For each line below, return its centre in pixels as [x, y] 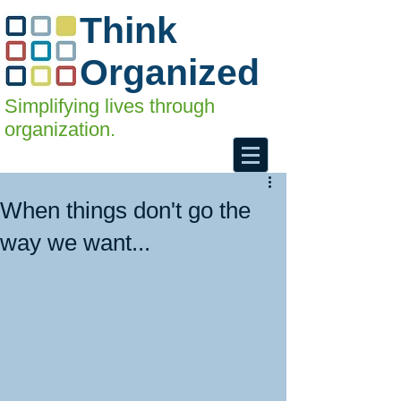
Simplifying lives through [110, 106]
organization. [60, 129]
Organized [170, 73]
